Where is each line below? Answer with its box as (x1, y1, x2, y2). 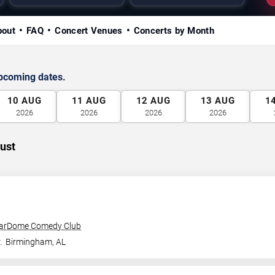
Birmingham (6, 237, 53, 247)
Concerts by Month (133, 25, 214, 36)
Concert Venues (55, 25, 123, 36)
